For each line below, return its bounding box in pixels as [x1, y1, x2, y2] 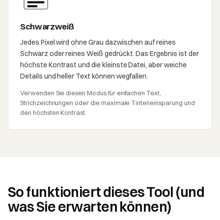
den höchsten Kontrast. [20, 108, 87, 116]
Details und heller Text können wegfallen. [20, 71, 148, 81]
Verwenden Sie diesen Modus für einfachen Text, [20, 88, 161, 97]
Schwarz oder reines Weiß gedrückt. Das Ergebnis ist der [20, 49, 199, 58]
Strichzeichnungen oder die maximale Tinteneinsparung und [20, 98, 195, 107]
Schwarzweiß [20, 21, 74, 31]
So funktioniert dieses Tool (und [8, 183, 205, 200]
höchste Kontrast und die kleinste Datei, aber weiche [20, 60, 187, 69]
